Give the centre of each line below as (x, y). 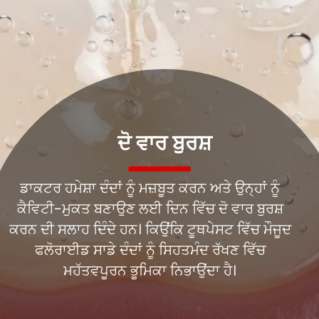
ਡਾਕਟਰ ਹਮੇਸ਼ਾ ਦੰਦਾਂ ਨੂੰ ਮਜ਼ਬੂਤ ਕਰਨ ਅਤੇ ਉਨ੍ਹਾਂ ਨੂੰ (150, 188)
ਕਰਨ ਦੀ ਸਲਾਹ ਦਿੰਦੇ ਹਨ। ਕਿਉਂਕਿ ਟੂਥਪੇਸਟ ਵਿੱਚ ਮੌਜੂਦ (150, 229)
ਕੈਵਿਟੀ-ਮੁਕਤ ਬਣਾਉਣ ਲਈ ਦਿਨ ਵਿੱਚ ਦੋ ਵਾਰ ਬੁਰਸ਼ (150, 208)
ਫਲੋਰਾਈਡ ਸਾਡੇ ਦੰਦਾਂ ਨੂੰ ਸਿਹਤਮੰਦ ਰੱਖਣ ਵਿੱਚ (150, 250)
